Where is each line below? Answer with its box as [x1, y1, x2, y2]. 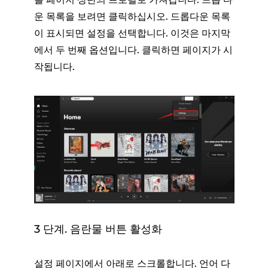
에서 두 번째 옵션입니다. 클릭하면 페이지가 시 [33, 44, 233, 56]
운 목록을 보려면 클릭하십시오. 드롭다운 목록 [33, 10, 230, 22]
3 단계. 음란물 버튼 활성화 [33, 222, 162, 236]
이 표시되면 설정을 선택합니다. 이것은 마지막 [33, 27, 230, 39]
